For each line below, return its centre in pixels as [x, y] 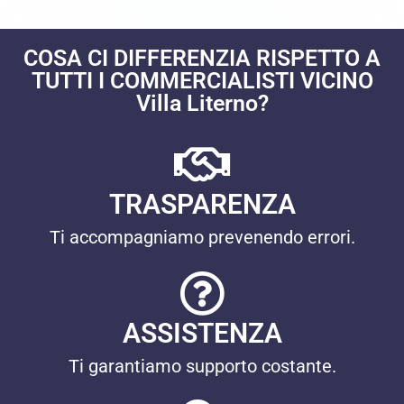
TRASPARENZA [202, 204]
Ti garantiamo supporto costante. [202, 366]
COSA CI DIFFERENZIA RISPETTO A [202, 58]
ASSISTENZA [202, 333]
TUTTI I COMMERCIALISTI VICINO [202, 81]
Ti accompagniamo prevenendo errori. [202, 237]
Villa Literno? [202, 103]
